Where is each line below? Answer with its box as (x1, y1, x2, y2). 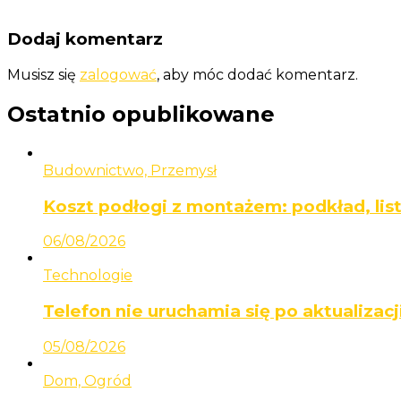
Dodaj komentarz (7, 29, 163, 50)
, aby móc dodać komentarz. (157, 65, 358, 83)
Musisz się (7, 65, 80, 83)
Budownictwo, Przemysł (43, 161, 217, 179)
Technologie (43, 267, 132, 285)
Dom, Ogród (43, 371, 132, 389)
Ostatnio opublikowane (7, 100, 275, 127)
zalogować (80, 65, 157, 83)
